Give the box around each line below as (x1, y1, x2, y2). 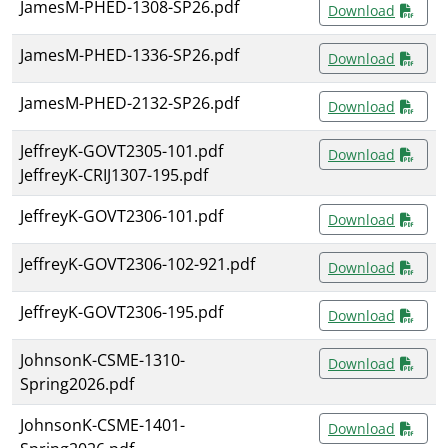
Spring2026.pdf (20, 373, 134, 396)
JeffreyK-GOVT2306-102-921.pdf (20, 253, 255, 276)
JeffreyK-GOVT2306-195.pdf (20, 301, 223, 324)
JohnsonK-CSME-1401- (20, 414, 185, 437)
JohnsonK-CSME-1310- (20, 349, 185, 372)
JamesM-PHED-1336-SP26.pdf (20, 44, 239, 67)
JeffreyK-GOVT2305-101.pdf (20, 140, 223, 163)
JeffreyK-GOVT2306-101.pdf (20, 205, 223, 228)
